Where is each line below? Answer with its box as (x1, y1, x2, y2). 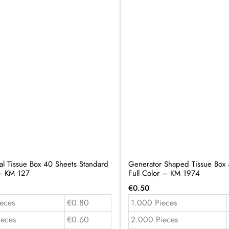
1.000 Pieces (130, 196, 177, 209)
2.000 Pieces (130, 213, 178, 225)
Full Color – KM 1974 (128, 167, 200, 179)
